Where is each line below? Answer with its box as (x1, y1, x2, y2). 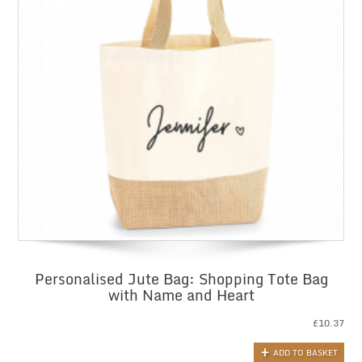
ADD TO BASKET (273, 345, 338, 359)
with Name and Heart (107, 283, 255, 308)
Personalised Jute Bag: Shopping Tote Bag (34, 267, 328, 292)
